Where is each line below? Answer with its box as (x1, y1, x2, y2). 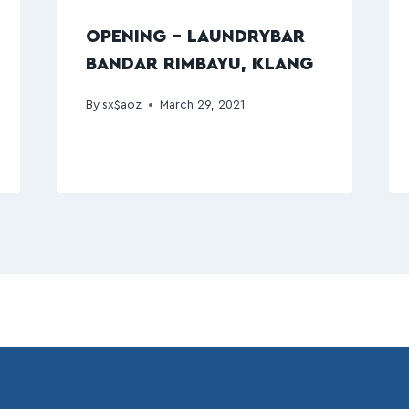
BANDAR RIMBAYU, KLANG (85, 55, 313, 73)
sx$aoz (101, 98, 142, 111)
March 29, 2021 (159, 98, 245, 111)
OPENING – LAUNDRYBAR (85, 27, 305, 46)
